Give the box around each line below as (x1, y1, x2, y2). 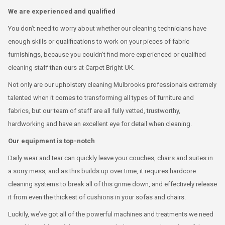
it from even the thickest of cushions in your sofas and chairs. (8, 193, 186, 201)
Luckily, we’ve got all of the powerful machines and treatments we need (8, 210, 213, 218)
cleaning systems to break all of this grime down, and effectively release (8, 180, 217, 188)
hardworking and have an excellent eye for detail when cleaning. (8, 120, 192, 128)
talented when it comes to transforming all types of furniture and (8, 94, 194, 101)
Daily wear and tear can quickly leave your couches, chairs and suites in (8, 154, 213, 162)
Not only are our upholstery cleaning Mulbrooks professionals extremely (8, 81, 216, 88)
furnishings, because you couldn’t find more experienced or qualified (8, 51, 206, 58)
